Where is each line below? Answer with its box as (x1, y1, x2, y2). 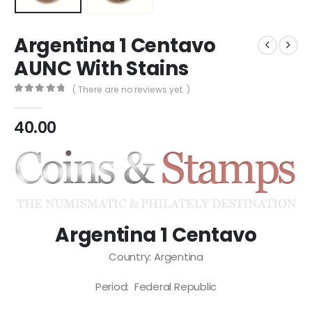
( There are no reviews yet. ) (72, 83, 191, 95)
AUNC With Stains (14, 54, 189, 82)
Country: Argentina (109, 249, 203, 264)
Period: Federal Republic (95, 279, 217, 295)
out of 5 (19, 96, 56, 105)
